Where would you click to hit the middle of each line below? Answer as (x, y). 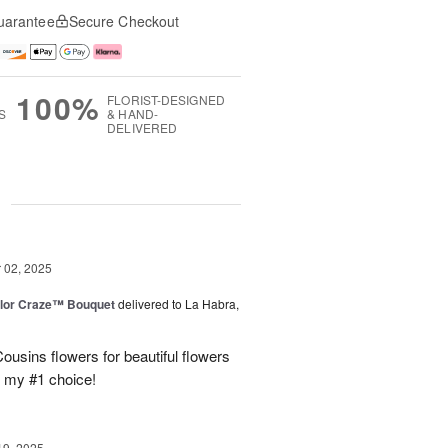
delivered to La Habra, (178, 304)
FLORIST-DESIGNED (166, 100)
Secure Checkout (124, 21)
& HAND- (132, 114)
